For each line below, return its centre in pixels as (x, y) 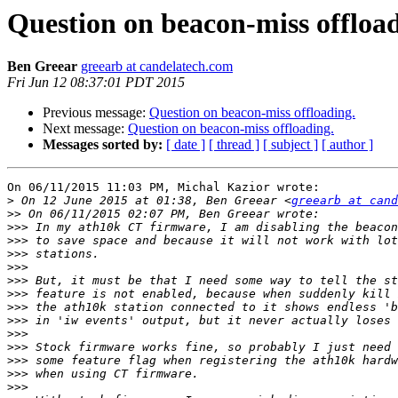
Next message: (85, 129)
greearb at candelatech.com (157, 67)
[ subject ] (291, 145)
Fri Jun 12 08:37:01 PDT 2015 (96, 83)
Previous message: (96, 113)
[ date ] (186, 145)
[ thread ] (234, 145)
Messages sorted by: (103, 145)
